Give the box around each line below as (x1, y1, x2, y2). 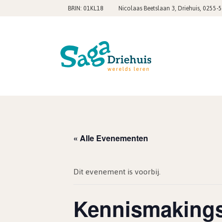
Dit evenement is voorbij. (73, 164, 161, 179)
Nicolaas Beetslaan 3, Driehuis (118, 2, 200, 14)
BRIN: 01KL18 (68, 2, 104, 14)
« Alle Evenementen (73, 132, 148, 144)
